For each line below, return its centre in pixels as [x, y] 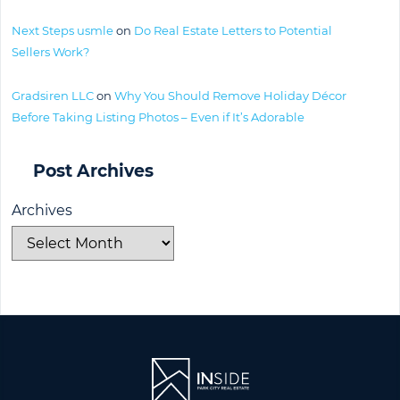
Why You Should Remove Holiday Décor [230, 95]
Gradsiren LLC [53, 95]
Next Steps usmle [62, 30]
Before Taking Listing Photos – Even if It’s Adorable [158, 117]
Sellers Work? [50, 51]
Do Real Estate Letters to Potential [233, 30]
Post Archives [93, 171]
